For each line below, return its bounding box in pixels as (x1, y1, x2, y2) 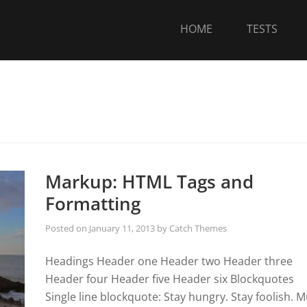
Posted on (45, 222, 89, 234)
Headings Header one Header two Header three (45, 254, 293, 269)
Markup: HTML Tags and (45, 169, 254, 194)
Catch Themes (169, 222, 227, 234)
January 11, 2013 (88, 222, 155, 234)
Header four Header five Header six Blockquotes (45, 271, 294, 286)
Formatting (45, 191, 140, 216)
